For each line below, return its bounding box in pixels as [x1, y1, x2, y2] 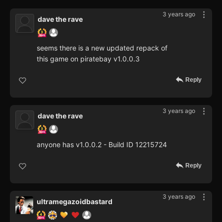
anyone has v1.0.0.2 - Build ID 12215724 [37, 140, 167, 149]
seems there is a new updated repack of [37, 44, 167, 53]
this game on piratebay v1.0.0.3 [37, 55, 140, 63]
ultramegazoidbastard [37, 197, 112, 206]
